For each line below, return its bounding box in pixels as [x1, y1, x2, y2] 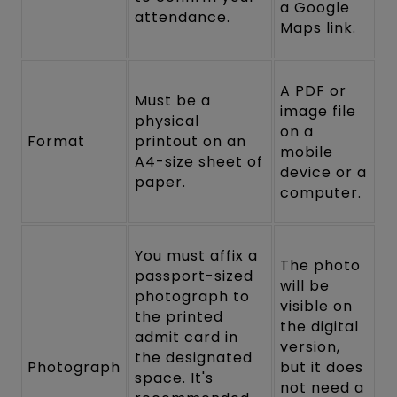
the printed [135, 306, 223, 327]
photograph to [135, 285, 250, 307]
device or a [280, 161, 367, 183]
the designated [135, 346, 253, 368]
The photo [280, 254, 362, 276]
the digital [280, 315, 359, 337]
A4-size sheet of [135, 151, 263, 172]
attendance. [135, 6, 230, 27]
